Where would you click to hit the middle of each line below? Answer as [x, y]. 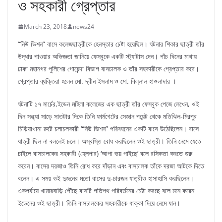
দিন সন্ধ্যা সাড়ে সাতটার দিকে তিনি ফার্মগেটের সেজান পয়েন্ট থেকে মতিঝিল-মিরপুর [107, 116]
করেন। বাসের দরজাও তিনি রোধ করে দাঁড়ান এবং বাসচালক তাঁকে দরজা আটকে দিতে [111, 166]
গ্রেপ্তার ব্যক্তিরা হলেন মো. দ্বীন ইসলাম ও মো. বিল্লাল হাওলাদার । [97, 81]
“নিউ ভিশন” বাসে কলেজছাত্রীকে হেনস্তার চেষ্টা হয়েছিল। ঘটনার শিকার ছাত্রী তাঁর [111, 44]
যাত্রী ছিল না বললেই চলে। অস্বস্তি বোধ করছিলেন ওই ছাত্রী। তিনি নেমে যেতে [110, 141]
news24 [83, 27]
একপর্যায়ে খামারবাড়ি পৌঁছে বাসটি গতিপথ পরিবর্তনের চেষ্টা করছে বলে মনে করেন [106, 191]
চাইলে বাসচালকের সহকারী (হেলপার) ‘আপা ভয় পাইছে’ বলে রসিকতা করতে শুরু [105, 153]
